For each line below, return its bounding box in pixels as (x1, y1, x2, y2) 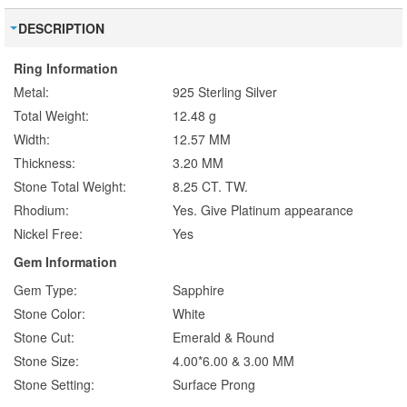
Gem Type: (14, 281, 77, 300)
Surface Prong (173, 375, 255, 394)
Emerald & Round (173, 328, 274, 347)
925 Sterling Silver (173, 83, 277, 102)
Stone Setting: (14, 375, 94, 394)
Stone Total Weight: (14, 177, 126, 196)
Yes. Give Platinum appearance (173, 201, 353, 220)
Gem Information (14, 253, 117, 272)
